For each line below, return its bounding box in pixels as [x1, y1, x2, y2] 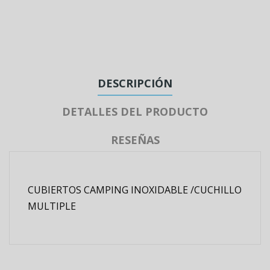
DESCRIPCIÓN [98, 76, 172, 90]
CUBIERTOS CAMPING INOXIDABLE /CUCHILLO [28, 183, 242, 196]
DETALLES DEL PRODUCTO [62, 104, 208, 119]
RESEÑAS [110, 133, 160, 147]
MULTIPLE [28, 199, 76, 213]
